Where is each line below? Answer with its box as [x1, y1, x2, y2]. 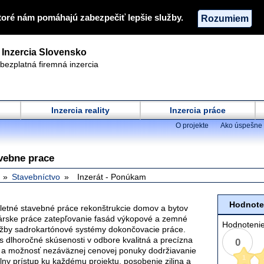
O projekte [176, 121, 209, 130]
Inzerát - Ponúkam [77, 172, 146, 181]
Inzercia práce [170, 105, 226, 115]
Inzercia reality [51, 105, 110, 115]
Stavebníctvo [12, 172, 60, 181]
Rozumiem [201, 12, 249, 24]
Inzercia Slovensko [2, 47, 87, 57]
